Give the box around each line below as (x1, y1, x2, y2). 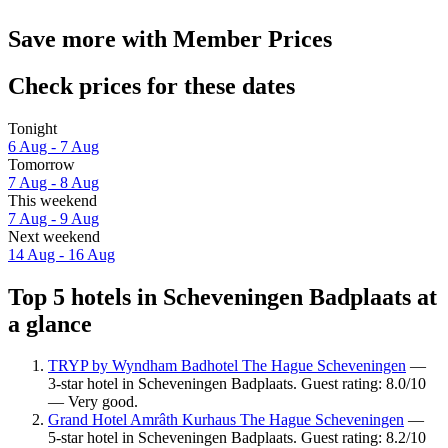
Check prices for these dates (8, 72, 295, 99)
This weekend (8, 191, 97, 209)
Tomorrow (8, 155, 75, 173)
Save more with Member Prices (8, 25, 332, 52)
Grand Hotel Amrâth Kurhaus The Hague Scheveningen (48, 411, 404, 429)
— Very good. (48, 393, 138, 411)
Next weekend (8, 227, 100, 245)
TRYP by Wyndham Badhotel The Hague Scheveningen (48, 357, 406, 375)
